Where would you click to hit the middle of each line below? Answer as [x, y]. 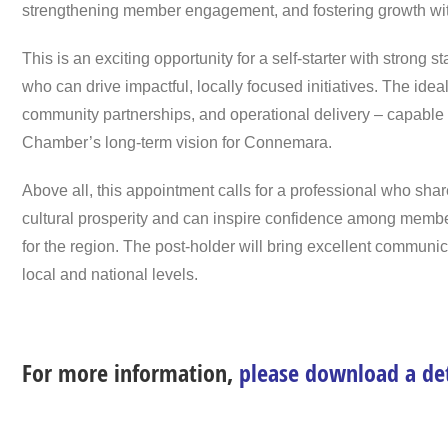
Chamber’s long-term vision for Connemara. [177, 143]
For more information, [130, 373]
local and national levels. [110, 275]
